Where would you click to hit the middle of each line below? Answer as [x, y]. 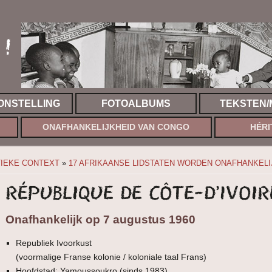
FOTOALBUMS [136, 104]
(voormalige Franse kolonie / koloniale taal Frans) [111, 257]
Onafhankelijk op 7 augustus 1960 [100, 220]
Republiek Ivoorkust [54, 243]
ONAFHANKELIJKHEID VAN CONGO [116, 127]
